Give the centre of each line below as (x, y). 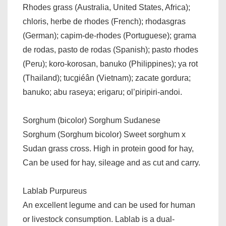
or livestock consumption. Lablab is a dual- (99, 219)
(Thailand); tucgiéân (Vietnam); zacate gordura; (107, 78)
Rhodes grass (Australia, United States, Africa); (106, 7)
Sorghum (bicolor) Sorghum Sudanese (92, 120)
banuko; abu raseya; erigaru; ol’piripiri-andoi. (102, 92)
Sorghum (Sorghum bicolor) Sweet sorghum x (104, 134)
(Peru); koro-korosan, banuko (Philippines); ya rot (110, 64)
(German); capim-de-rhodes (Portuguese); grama (109, 36)
